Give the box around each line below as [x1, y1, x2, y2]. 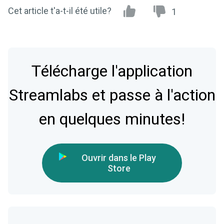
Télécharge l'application [31, 59, 192, 83]
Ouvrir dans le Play [81, 152, 156, 163]
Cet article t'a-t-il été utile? [8, 5, 111, 16]
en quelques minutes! [39, 107, 185, 131]
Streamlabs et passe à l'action [8, 83, 215, 107]
